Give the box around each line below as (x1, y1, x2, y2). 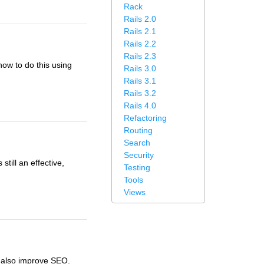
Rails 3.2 (124, 88, 156, 98)
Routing (124, 126, 153, 135)
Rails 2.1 (124, 27, 156, 36)
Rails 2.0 (124, 14, 156, 24)
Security (124, 150, 154, 160)
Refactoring (124, 113, 167, 123)
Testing (124, 163, 150, 172)
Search (124, 138, 150, 147)
